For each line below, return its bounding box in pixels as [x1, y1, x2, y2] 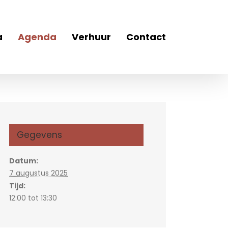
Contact [126, 30, 166, 43]
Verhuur [72, 30, 111, 43]
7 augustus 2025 [9, 168, 68, 178]
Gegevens [17, 129, 62, 141]
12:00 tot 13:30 [9, 193, 57, 203]
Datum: [9, 156, 38, 166]
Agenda [18, 30, 56, 43]
